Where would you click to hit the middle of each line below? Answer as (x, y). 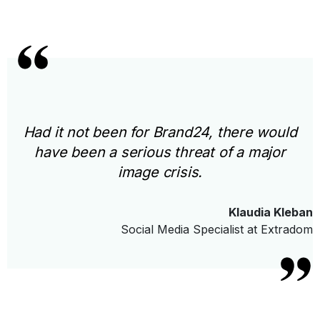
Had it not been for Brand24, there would (160, 132)
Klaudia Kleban (271, 212)
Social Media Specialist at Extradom (217, 230)
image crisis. (160, 172)
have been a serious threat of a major (160, 152)
